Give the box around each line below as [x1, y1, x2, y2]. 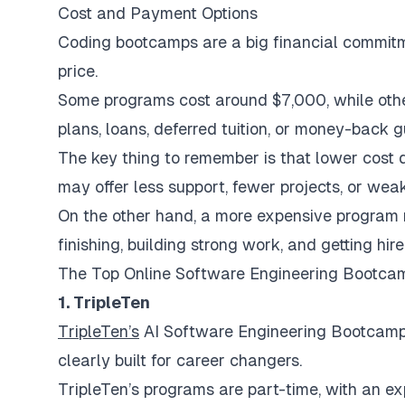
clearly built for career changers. [58, 350, 302, 370]
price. [58, 61, 98, 80]
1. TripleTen [58, 292, 150, 312]
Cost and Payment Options [58, 3, 258, 23]
